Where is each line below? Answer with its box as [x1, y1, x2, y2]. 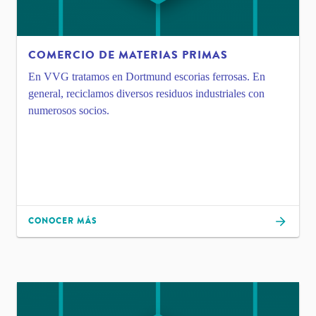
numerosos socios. [28, 104, 109, 116]
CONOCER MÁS [28, 214, 97, 228]
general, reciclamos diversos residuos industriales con [28, 87, 265, 99]
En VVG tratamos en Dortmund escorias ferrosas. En [28, 70, 265, 83]
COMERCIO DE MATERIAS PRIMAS [28, 46, 228, 63]
